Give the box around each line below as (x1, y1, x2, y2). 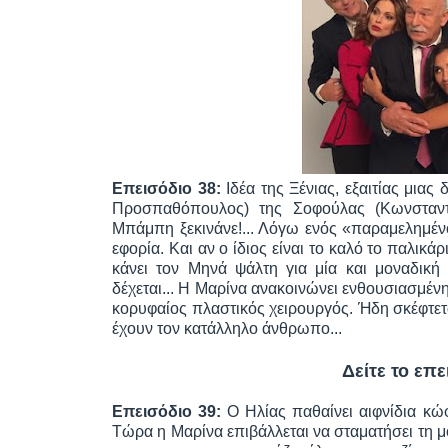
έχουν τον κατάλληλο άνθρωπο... (112, 320, 342, 337)
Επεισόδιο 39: (112, 403, 228, 420)
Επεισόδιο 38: (112, 180, 227, 197)
